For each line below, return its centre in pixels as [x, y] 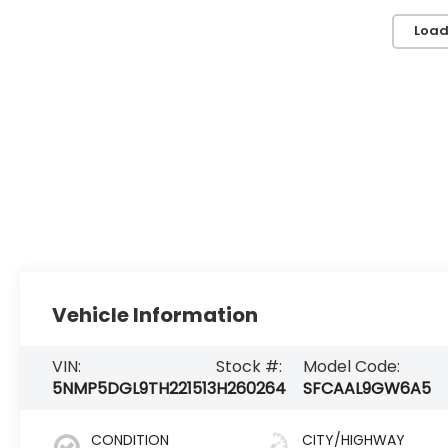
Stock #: [249, 366]
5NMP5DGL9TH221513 [134, 388]
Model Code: [351, 366]
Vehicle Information [155, 314]
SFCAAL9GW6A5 [366, 388]
